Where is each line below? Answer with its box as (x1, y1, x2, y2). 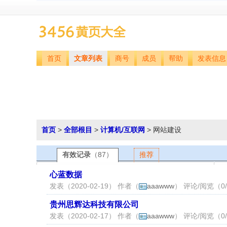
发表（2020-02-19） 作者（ (50, 182, 139, 190)
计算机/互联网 (100, 126, 145, 134)
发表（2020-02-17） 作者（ (50, 212, 139, 220)
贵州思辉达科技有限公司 (50, 200, 139, 209)
